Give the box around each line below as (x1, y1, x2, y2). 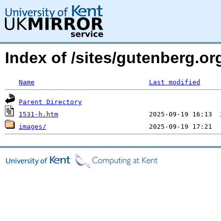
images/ (19, 123, 46, 130)
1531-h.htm (19, 110, 58, 118)
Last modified (149, 78, 200, 86)
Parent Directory (19, 98, 82, 106)
